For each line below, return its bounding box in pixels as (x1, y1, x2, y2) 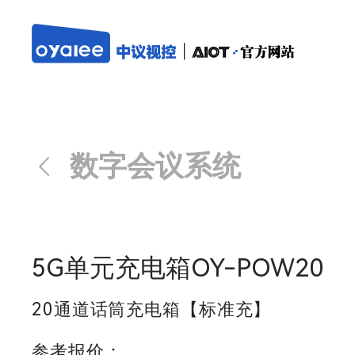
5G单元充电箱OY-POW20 (32, 253, 323, 283)
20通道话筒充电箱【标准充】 (32, 300, 272, 319)
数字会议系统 (69, 150, 241, 183)
